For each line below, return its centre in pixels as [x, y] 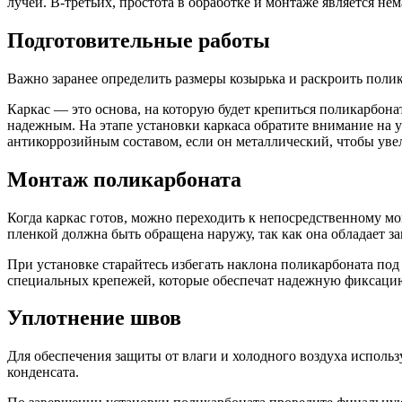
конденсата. [43, 372]
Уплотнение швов [94, 318]
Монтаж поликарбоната [124, 179]
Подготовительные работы [139, 40]
